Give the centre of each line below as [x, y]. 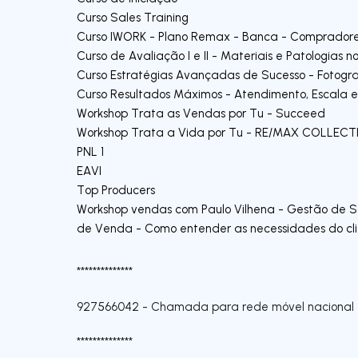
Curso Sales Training [133, 17]
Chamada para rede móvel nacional [253, 306]
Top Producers [116, 190]
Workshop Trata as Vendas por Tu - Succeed [201, 113]
